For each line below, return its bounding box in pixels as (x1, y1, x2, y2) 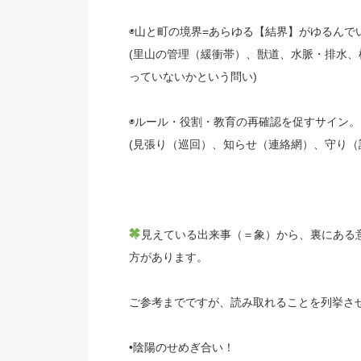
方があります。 (128, 251, 208, 263)
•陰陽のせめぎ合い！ (128, 341, 234, 354)
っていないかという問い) (128, 70, 257, 83)
